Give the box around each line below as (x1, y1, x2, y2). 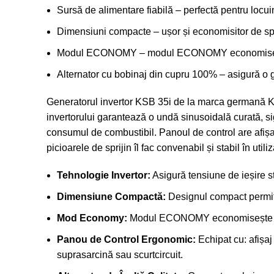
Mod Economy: (57, 212, 127, 223)
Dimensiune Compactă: (57, 191, 166, 202)
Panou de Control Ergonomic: (57, 234, 196, 245)
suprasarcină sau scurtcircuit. (57, 249, 183, 260)
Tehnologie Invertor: (57, 169, 150, 180)
